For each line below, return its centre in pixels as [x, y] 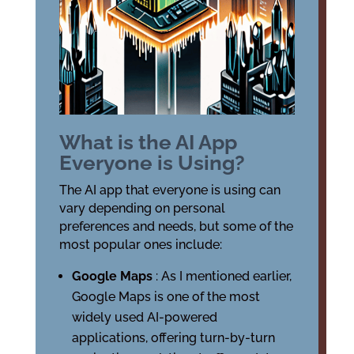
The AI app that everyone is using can [169, 190]
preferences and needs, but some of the [176, 226]
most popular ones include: [140, 244]
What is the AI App [148, 142]
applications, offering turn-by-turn [173, 337]
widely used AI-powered [144, 317]
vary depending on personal [142, 208]
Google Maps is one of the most [166, 296]
